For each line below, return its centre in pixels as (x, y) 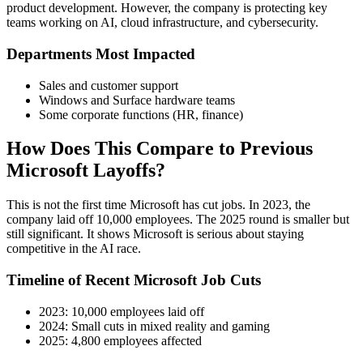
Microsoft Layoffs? (86, 171)
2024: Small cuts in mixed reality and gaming (154, 326)
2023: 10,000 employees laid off (122, 311)
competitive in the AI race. (74, 249)
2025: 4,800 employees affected (120, 340)
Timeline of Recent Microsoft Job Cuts (134, 280)
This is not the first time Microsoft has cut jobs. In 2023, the (158, 205)
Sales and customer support (109, 85)
